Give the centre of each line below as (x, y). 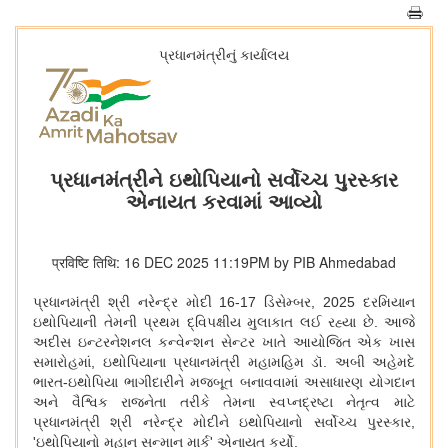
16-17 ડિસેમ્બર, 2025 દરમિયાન (317, 302)
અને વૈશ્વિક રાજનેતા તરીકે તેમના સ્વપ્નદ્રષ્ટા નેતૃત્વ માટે (224, 402)
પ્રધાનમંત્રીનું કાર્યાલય (224, 54)
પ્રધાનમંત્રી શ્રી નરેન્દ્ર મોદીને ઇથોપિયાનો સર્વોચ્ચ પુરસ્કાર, (224, 422)
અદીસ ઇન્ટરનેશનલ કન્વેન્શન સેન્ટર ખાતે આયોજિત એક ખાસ (224, 342)
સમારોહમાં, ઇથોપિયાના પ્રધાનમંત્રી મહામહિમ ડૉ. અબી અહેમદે (224, 362)
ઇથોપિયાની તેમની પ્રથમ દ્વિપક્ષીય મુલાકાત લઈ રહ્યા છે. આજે (224, 322)
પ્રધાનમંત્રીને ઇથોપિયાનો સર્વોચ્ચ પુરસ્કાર (224, 179)
